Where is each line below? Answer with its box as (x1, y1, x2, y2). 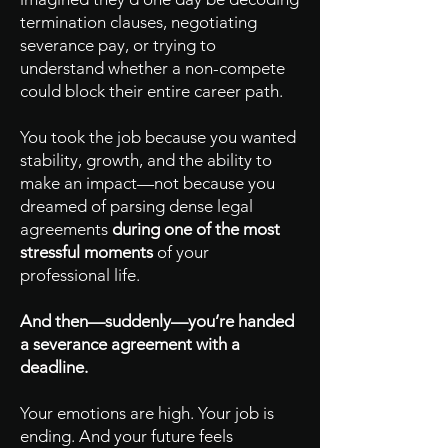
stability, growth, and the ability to (20, 150, 272, 170)
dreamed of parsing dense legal (20, 196, 253, 216)
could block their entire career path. (20, 81, 283, 101)
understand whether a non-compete (20, 58, 285, 78)
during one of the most (112, 219, 280, 239)
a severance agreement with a (20, 334, 240, 354)
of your (153, 242, 209, 262)
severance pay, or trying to (20, 35, 216, 55)
